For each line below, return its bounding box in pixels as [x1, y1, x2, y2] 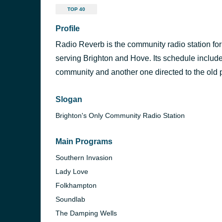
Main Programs [55, 137, 112, 146]
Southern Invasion [55, 154, 112, 162]
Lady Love [55, 167, 88, 175]
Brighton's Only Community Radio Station [55, 111, 185, 119]
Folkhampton [55, 181, 97, 189]
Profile [55, 24, 80, 33]
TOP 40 [67, 6, 85, 12]
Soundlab [55, 195, 85, 203]
